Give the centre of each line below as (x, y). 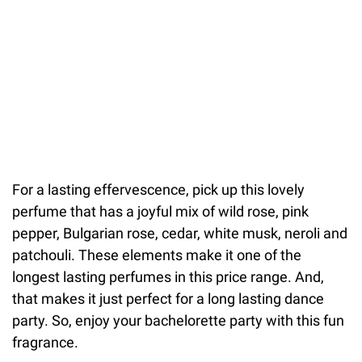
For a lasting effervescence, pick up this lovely (158, 189)
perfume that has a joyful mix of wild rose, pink (160, 211)
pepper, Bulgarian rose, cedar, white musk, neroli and (180, 233)
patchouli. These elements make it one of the (157, 255)
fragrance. (45, 342)
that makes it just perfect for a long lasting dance (168, 298)
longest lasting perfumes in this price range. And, (168, 276)
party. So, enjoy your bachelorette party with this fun (178, 320)
